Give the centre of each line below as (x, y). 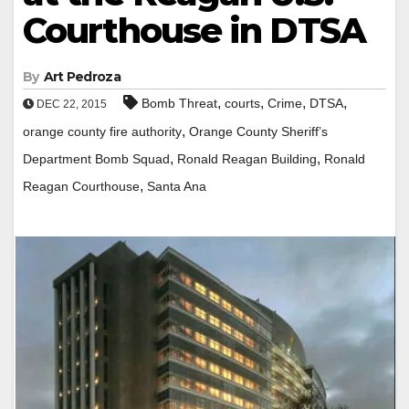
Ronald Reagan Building (247, 158)
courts (242, 103)
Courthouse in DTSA (194, 30)
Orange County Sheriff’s (258, 131)
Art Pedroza (82, 76)
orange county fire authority (102, 131)
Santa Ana (177, 186)
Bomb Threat (179, 103)
